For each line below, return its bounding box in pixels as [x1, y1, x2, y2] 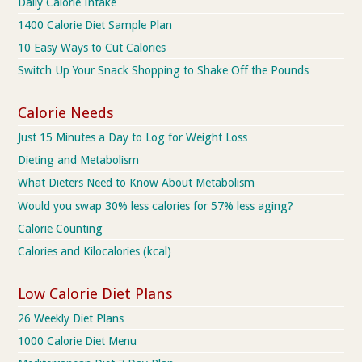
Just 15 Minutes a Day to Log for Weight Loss [18, 131, 248, 145]
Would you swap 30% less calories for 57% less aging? [18, 199, 294, 213]
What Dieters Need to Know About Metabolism [18, 176, 255, 190]
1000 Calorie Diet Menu [18, 335, 137, 348]
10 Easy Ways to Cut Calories [18, 40, 166, 54]
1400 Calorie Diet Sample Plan [18, 18, 173, 32]
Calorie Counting [18, 221, 103, 235]
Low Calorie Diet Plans [18, 284, 174, 302]
